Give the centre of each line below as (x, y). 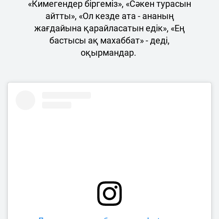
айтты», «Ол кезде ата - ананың (109, 16)
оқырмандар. (109, 52)
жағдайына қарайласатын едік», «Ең (109, 28)
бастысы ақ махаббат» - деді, (109, 40)
